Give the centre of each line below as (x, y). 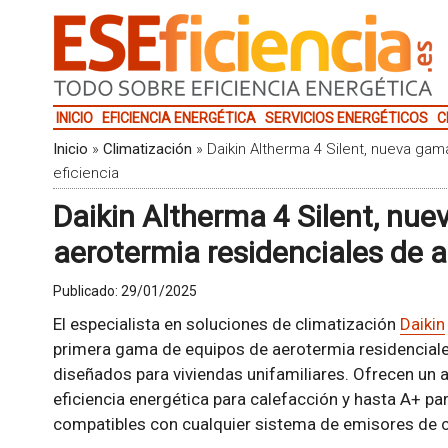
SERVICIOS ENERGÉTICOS (346, 118)
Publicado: (86, 291)
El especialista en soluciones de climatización (226, 324)
